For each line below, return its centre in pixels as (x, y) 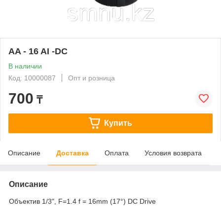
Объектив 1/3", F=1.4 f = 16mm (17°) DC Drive (82, 201)
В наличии (25, 66)
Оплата (117, 153)
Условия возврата (173, 153)
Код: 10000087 (32, 78)
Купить (118, 123)
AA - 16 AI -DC (38, 51)
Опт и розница (92, 78)
